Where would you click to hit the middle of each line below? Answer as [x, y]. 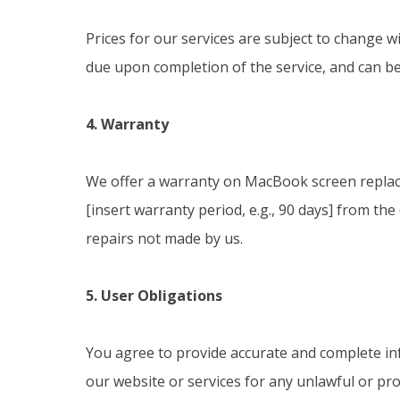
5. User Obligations [154, 296]
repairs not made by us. [164, 238]
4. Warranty [127, 124]
